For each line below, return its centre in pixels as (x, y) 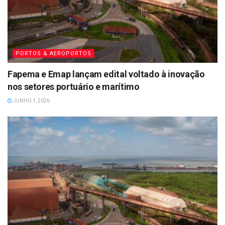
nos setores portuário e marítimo (74, 87)
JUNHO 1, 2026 (31, 101)
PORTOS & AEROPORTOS (53, 54)
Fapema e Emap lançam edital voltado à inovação (106, 74)
